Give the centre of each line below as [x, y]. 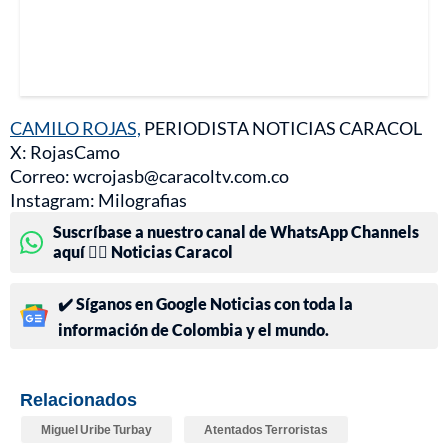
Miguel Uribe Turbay [96, 429]
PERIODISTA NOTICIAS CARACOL [281, 127]
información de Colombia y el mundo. [193, 329]
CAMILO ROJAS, [75, 127]
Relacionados [78, 398]
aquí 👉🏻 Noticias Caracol [143, 251]
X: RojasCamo [65, 151]
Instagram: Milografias [98, 199]
